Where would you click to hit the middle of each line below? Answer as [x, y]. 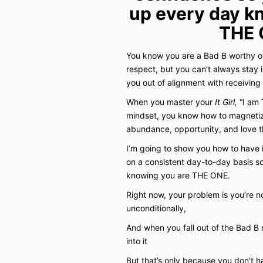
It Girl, [226, 102]
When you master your [170, 102]
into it [136, 241]
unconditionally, [157, 208]
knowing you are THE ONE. [178, 175]
